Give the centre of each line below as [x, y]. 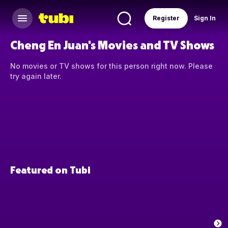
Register [166, 18]
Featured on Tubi [50, 170]
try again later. [36, 76]
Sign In [205, 18]
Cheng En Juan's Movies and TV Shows [112, 45]
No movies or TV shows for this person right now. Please [111, 66]
